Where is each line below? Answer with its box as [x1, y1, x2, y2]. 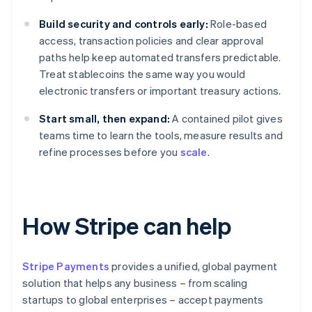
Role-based [208, 17, 267, 31]
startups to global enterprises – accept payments [22, 292, 264, 307]
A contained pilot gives [170, 111, 283, 126]
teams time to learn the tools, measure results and [39, 128, 283, 143]
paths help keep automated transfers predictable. [39, 50, 281, 65]
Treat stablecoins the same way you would [39, 67, 245, 81]
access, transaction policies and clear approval [39, 33, 264, 48]
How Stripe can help [22, 210, 232, 241]
